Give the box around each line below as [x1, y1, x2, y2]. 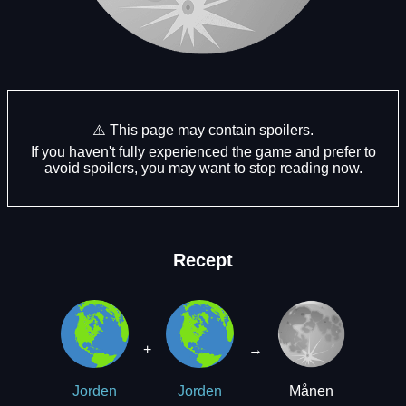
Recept [173, 249, 233, 270]
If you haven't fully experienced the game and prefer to [30, 143, 376, 159]
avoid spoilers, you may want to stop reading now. [43, 159, 362, 176]
